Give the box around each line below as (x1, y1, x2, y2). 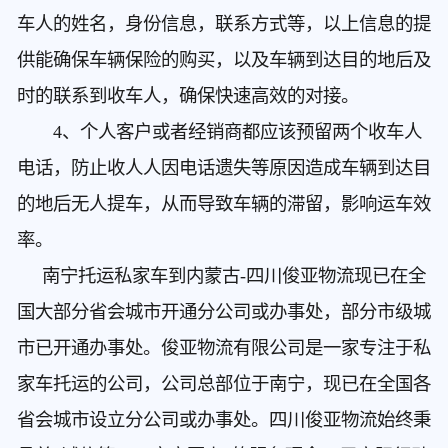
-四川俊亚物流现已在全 (239, 266, 426, 287)
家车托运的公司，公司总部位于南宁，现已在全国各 (16, 374, 431, 395)
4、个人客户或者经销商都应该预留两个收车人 (16, 122, 422, 143)
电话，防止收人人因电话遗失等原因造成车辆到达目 (16, 158, 431, 179)
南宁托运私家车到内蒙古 (16, 266, 240, 287)
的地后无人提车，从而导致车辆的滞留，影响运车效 (16, 194, 431, 215)
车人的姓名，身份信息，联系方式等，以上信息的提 (16, 14, 431, 35)
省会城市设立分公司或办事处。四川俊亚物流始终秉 (16, 410, 431, 431)
